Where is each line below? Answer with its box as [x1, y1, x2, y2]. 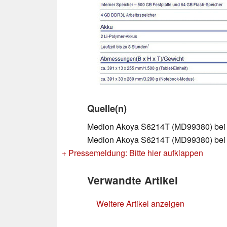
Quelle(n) [87, 101, 127, 115]
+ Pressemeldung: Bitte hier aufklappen [62, 146, 203, 159]
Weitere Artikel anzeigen [96, 197, 184, 209]
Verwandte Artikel [87, 172, 178, 187]
